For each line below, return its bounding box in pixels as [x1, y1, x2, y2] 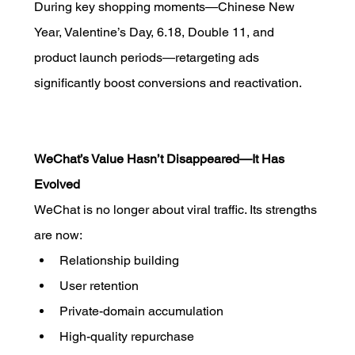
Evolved [33, 176, 80, 192]
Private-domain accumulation [59, 303, 223, 319]
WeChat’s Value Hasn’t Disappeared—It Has [33, 151, 288, 166]
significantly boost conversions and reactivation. [33, 74, 302, 90]
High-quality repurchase [59, 328, 194, 344]
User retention [59, 277, 139, 293]
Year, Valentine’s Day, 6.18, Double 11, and [33, 24, 277, 40]
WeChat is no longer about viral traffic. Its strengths [33, 201, 320, 217]
